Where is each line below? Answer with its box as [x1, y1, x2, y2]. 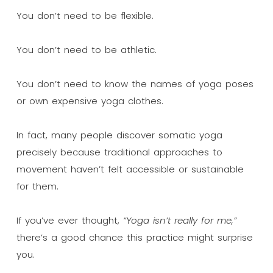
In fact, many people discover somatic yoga [16, 128, 222, 141]
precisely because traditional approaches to [16, 145, 222, 158]
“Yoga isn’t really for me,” [122, 213, 236, 227]
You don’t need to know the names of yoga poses [16, 77, 253, 90]
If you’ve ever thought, [16, 213, 123, 227]
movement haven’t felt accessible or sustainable [16, 162, 244, 175]
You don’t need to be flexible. [16, 9, 154, 22]
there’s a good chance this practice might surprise [16, 230, 253, 244]
